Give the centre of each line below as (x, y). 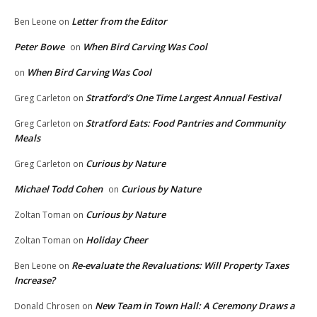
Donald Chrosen (47, 306)
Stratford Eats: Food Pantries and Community (185, 123)
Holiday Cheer (117, 240)
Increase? (35, 281)
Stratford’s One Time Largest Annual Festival (183, 98)
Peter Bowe (39, 47)
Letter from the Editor (119, 22)
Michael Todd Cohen (58, 189)
